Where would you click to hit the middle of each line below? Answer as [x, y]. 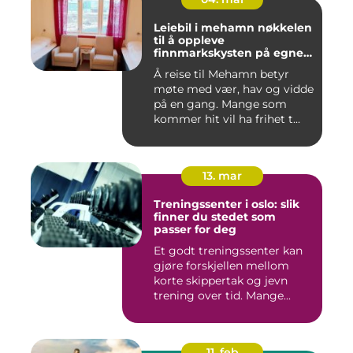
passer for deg [195, 230]
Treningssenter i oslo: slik [227, 204]
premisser [182, 66]
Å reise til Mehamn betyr [221, 74]
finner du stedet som [215, 217]
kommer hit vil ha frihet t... [227, 119]
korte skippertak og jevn [221, 281]
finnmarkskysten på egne [229, 53]
